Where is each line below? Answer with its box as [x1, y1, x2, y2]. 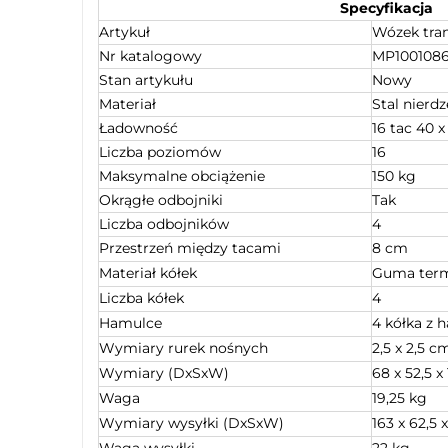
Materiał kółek [99, 263, 197, 282]
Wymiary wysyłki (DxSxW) [99, 413, 284, 432]
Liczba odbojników [99, 214, 229, 233]
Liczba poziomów [99, 142, 221, 161]
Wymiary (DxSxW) [99, 363, 229, 382]
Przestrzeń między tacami [99, 238, 281, 257]
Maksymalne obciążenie [99, 166, 265, 185]
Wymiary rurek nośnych [99, 338, 268, 357]
